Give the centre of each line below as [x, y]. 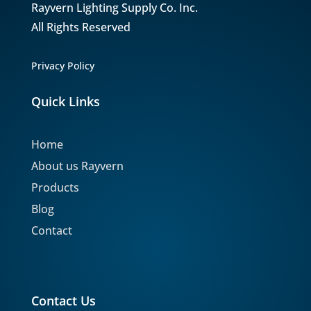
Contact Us [63, 300]
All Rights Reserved [81, 27]
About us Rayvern [77, 166]
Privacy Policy [62, 65]
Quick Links [65, 101]
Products [55, 187]
